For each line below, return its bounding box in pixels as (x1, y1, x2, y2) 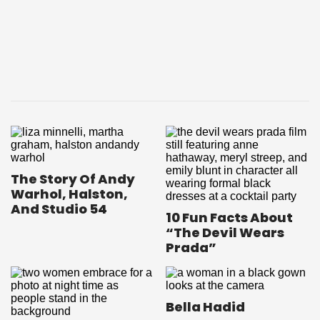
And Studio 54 (11, 200, 107, 219)
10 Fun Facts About (166, 209, 293, 227)
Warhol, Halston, (11, 185, 128, 204)
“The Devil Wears (166, 224, 284, 242)
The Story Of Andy (11, 170, 135, 189)
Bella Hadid (166, 298, 245, 316)
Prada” (166, 239, 216, 257)
